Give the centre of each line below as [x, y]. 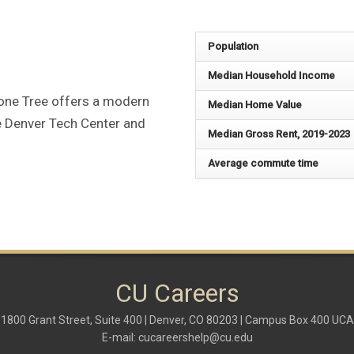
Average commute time [264, 163]
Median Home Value [255, 104]
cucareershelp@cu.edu [195, 337]
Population [233, 46]
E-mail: [120, 337]
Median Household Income [272, 75]
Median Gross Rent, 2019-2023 [279, 134]
